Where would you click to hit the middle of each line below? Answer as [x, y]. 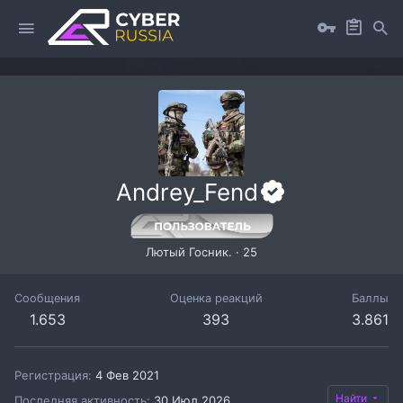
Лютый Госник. [189, 252]
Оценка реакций [216, 298]
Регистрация [51, 375]
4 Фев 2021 [127, 375]
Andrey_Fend [187, 192]
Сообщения [47, 298]
